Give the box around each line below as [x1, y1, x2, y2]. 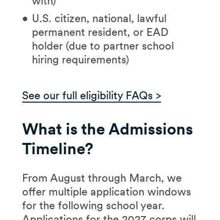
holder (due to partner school [31, 39, 174, 52]
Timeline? [22, 138, 97, 158]
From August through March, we [22, 171, 182, 184]
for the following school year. [22, 198, 165, 212]
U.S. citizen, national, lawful [31, 11, 166, 25]
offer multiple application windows [22, 185, 191, 198]
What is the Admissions [22, 119, 193, 138]
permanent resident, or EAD [31, 25, 168, 38]
